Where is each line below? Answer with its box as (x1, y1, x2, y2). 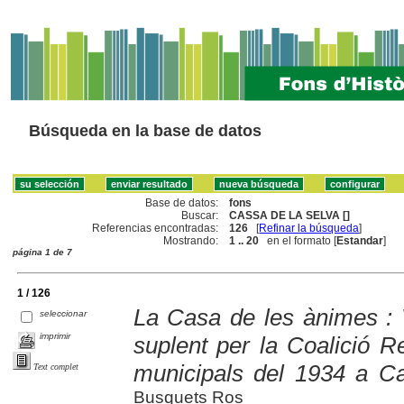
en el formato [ (259, 234, 337, 247)
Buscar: (181, 208, 219, 222)
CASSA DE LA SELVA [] (229, 208, 351, 222)
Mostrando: (163, 234, 219, 247)
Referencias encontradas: (92, 221, 219, 234)
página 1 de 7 (13, 246, 72, 257)
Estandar (336, 234, 384, 247)
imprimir (40, 330, 71, 341)
